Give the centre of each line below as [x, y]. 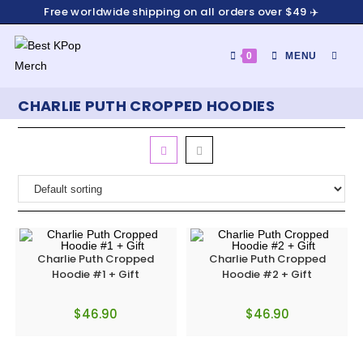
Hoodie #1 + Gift [96, 274]
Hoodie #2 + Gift [267, 274]
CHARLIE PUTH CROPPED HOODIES [146, 106]
